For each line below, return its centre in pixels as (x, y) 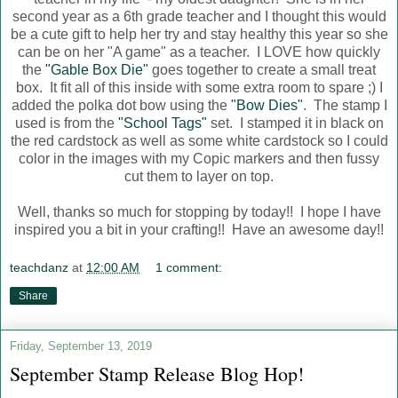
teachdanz (39, 268)
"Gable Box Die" (97, 69)
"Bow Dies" (267, 105)
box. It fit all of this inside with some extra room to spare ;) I (199, 87)
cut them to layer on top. (199, 176)
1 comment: (189, 268)
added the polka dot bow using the (121, 105)
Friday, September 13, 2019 (81, 346)
